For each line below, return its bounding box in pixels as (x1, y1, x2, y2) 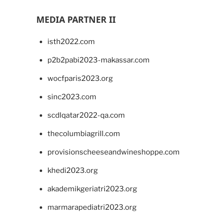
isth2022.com (47, 37, 95, 46)
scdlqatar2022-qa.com (47, 110, 125, 120)
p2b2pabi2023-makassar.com (47, 55, 150, 64)
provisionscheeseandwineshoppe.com (47, 147, 180, 156)
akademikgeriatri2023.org (47, 184, 137, 193)
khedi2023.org (47, 166, 98, 175)
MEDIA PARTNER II (36, 13, 116, 25)
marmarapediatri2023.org (47, 202, 137, 212)
